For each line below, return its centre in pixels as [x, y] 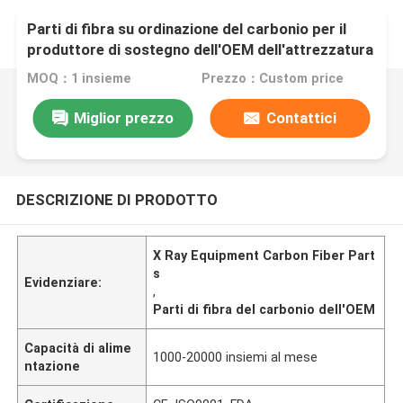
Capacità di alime [78, 348]
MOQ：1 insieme [80, 79]
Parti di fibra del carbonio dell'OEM [264, 309]
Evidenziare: [63, 282]
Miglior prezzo [123, 117]
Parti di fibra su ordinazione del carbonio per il [187, 29]
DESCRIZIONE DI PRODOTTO [116, 199]
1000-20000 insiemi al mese [236, 357]
